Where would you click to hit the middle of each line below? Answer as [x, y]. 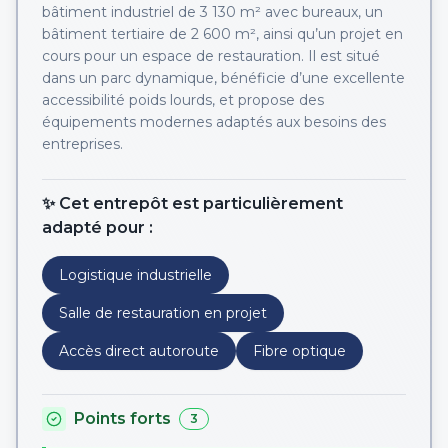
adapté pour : [97, 227]
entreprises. [82, 144]
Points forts [122, 418]
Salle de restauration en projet [163, 313]
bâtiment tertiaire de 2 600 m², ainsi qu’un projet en [222, 34]
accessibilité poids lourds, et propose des [183, 100]
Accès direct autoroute [139, 351]
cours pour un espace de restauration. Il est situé [211, 56]
